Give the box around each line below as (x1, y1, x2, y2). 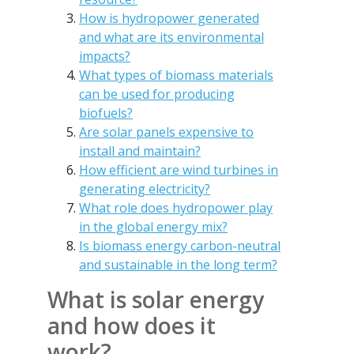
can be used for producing (79, 85, 235, 103)
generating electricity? (79, 179, 210, 198)
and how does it (47, 310, 216, 341)
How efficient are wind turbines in (79, 160, 278, 179)
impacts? (79, 47, 130, 65)
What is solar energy (47, 284, 264, 314)
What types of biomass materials (79, 66, 273, 84)
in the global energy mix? (79, 217, 228, 235)
